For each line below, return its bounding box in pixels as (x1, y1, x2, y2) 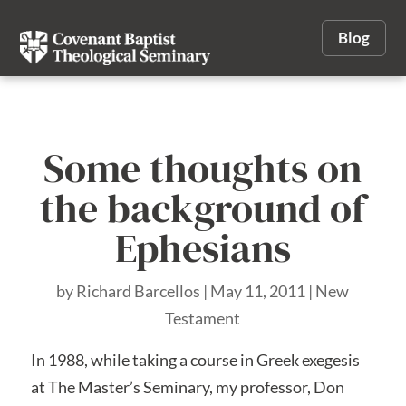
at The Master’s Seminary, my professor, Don (30, 376, 344, 397)
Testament (165, 307, 241, 328)
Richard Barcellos (76, 280, 201, 301)
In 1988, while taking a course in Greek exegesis (30, 349, 360, 370)
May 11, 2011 (210, 280, 306, 301)
